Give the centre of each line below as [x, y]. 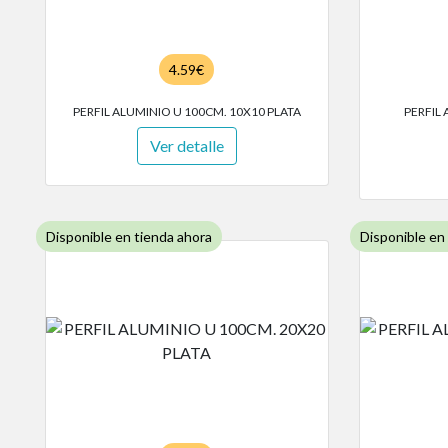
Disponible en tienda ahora [129, 237]
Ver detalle [186, 146]
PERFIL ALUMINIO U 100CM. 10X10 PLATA [186, 112]
